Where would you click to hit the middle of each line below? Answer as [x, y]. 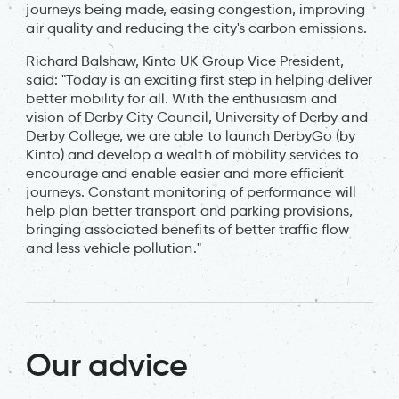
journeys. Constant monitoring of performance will [191, 191]
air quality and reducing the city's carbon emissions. [196, 28]
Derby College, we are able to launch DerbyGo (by [191, 135]
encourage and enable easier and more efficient [185, 173]
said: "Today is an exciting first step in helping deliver [199, 79]
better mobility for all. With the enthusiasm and [182, 98]
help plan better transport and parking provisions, [190, 210]
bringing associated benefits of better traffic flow [188, 229]
